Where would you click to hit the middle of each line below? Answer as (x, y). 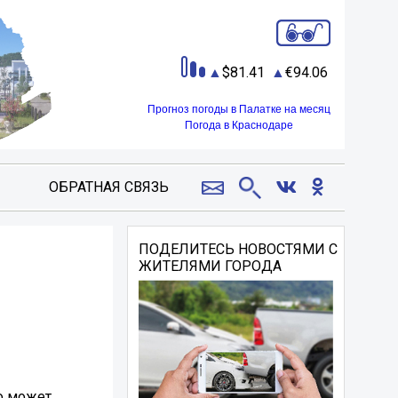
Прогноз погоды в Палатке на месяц (239, 110)
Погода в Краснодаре (239, 126)
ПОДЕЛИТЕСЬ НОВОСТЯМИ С (239, 249)
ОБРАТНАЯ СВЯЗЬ (108, 187)
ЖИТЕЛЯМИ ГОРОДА (211, 266)
